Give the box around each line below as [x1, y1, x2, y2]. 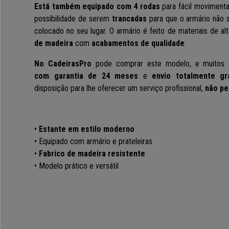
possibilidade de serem [34, 14, 112, 24]
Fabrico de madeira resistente [39, 149, 145, 159]
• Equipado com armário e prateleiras [34, 136, 152, 147]
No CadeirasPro [34, 59, 91, 69]
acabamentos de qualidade [91, 38, 185, 49]
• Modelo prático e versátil [34, 161, 119, 171]
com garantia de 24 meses [34, 71, 138, 81]
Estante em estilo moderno [39, 124, 134, 134]
